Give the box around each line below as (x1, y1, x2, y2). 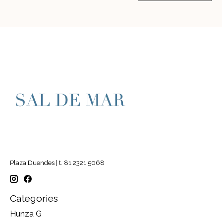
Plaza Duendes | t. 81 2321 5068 (10, 159, 105, 167)
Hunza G (10, 209, 42, 219)
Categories (10, 193, 58, 204)
